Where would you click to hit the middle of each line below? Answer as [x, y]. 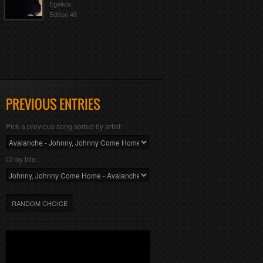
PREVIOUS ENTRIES [53, 104]
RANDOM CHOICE [39, 203]
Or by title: [21, 159]
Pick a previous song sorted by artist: [64, 126]
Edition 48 [63, 14]
